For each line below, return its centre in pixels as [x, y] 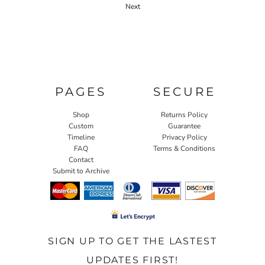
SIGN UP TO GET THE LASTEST [132, 241]
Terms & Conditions [184, 149]
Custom [81, 126]
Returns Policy [184, 115]
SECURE [184, 92]
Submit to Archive [81, 171]
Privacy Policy [184, 138]
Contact [81, 160]
